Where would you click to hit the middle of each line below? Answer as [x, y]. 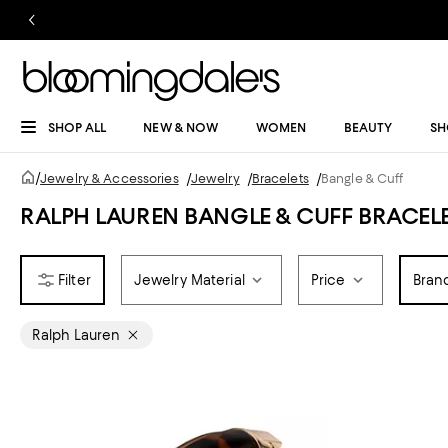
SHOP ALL [77, 127]
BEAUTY [368, 127]
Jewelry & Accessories [109, 178]
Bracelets [280, 178]
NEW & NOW [181, 127]
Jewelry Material [189, 280]
